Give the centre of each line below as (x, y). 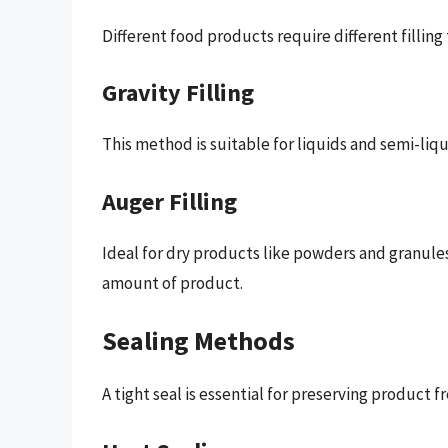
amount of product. (172, 282)
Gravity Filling (178, 93)
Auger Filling (169, 201)
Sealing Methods (198, 341)
